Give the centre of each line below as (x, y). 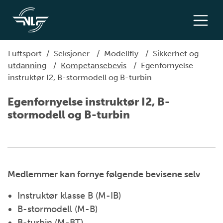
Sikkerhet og (176, 54)
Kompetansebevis (94, 65)
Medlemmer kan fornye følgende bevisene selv (104, 174)
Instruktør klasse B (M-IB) (69, 196)
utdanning (27, 65)
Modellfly (121, 54)
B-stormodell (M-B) (57, 209)
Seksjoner (72, 54)
